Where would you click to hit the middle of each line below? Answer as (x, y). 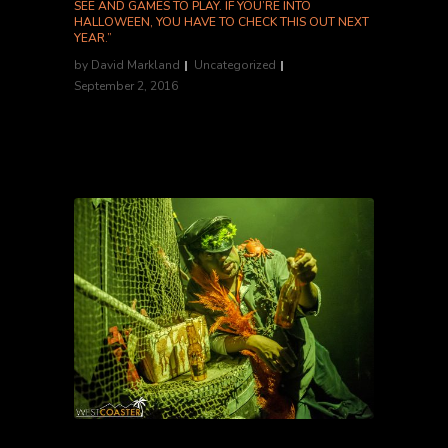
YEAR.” (93, 38)
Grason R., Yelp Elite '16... (154, 133)
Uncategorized (235, 65)
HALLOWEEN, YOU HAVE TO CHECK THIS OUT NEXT (221, 22)
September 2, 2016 (126, 86)
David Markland (135, 65)
